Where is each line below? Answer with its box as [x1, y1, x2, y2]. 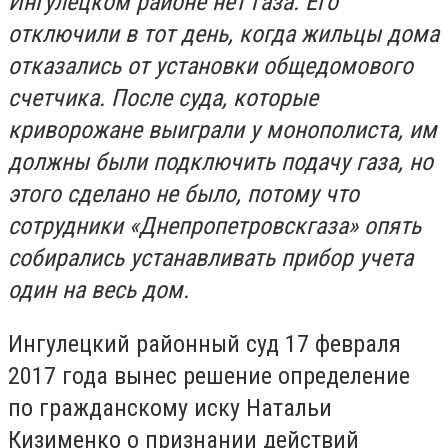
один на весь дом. [8, 276, 195, 304]
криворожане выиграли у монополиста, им [8, 116, 437, 144]
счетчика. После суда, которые [8, 84, 318, 112]
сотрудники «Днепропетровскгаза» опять [8, 212, 421, 240]
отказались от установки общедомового [8, 52, 413, 80]
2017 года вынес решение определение [8, 361, 410, 390]
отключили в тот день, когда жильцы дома [8, 20, 439, 48]
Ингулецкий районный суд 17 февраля [8, 329, 401, 358]
